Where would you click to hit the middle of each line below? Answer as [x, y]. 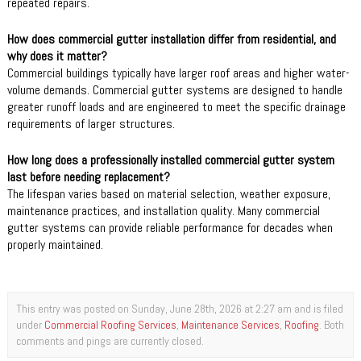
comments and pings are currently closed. [110, 340]
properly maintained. [55, 244]
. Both [332, 324]
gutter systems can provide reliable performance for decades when [170, 227]
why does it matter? [57, 56]
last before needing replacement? [89, 176]
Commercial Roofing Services [110, 324]
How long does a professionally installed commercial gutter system [171, 160]
